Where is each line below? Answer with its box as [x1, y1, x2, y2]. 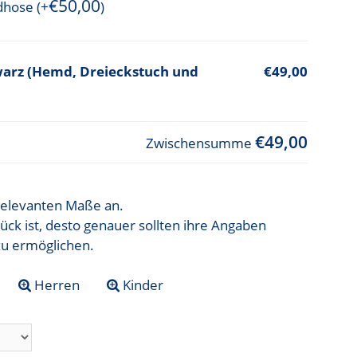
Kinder [120, 276, 164, 295]
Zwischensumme [145, 134, 255, 153]
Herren [31, 276, 80, 295]
